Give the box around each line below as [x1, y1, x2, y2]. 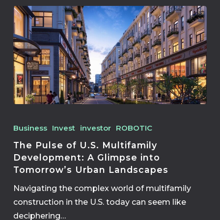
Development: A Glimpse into [13, 152, 160, 163]
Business [13, 123, 47, 133]
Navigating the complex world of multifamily [13, 184, 191, 193]
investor [80, 123, 111, 133]
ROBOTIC [115, 123, 152, 133]
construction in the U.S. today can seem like [13, 197, 186, 207]
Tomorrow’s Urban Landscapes [13, 165, 168, 175]
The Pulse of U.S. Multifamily [13, 140, 157, 151]
